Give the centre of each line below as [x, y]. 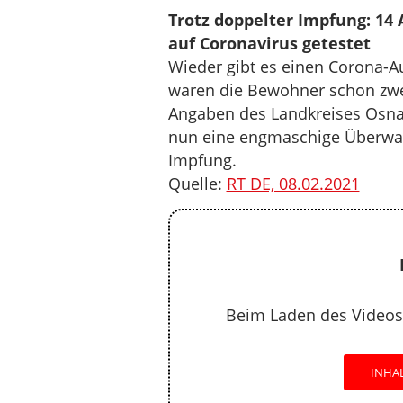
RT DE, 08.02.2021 [293, 184]
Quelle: [197, 184]
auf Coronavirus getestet [269, 43]
